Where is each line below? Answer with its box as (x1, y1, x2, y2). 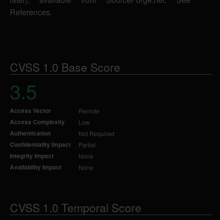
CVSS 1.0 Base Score (10, 59, 120, 75)
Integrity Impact (10, 151, 54, 160)
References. (10, 6, 52, 18)
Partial (79, 140, 96, 149)
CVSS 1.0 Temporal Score (10, 199, 141, 216)
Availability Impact (10, 163, 61, 171)
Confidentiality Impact (10, 140, 71, 149)
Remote (79, 107, 100, 115)
